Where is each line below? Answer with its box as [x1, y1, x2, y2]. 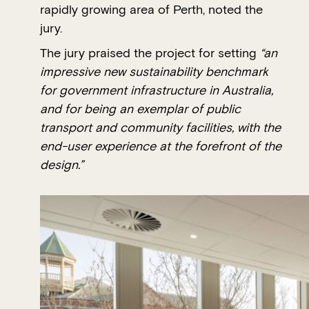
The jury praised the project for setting [40, 46, 260, 61]
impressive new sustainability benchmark [40, 64, 268, 80]
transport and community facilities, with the [40, 120, 281, 136]
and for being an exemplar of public [40, 101, 241, 117]
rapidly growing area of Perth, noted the [40, 2, 263, 18]
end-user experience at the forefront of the [40, 139, 281, 154]
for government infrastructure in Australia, [40, 83, 273, 99]
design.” [40, 157, 83, 173]
